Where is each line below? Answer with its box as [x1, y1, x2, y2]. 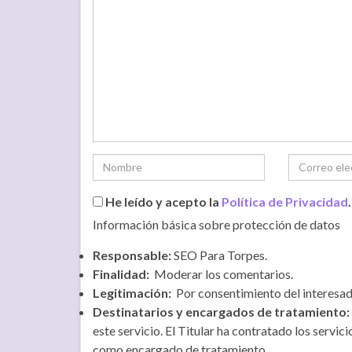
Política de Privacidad [222, 193, 348, 209]
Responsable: [93, 247, 171, 262]
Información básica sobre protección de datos [93, 216, 340, 232]
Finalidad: [93, 266, 149, 281]
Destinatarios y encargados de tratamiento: [93, 303, 350, 319]
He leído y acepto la [103, 193, 222, 209]
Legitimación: [93, 284, 171, 300]
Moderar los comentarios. [149, 266, 293, 281]
